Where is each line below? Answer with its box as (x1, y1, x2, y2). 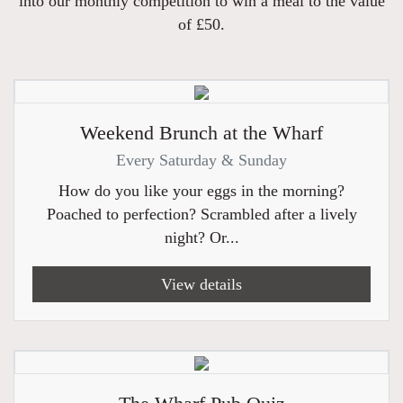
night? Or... (164, 228, 239, 246)
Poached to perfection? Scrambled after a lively (46, 205, 357, 223)
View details (161, 275, 242, 293)
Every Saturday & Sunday (116, 151, 287, 169)
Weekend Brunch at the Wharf (80, 122, 323, 144)
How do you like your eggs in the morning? (58, 182, 345, 200)
